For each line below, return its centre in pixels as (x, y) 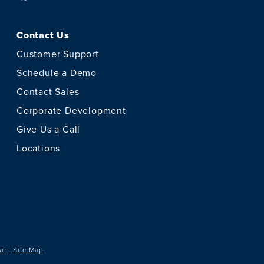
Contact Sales (48, 91)
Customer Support (58, 53)
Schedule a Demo (57, 72)
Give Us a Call (49, 129)
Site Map (28, 249)
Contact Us (43, 35)
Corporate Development (71, 110)
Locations (39, 148)
